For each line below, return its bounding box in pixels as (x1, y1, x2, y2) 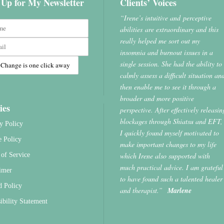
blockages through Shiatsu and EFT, (120, 116, 223, 126)
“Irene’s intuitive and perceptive (120, 12, 212, 22)
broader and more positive (120, 93, 194, 103)
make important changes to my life (120, 139, 217, 149)
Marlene (167, 185, 192, 195)
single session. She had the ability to (120, 58, 222, 68)
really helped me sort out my (120, 35, 200, 45)
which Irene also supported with (120, 150, 210, 160)
